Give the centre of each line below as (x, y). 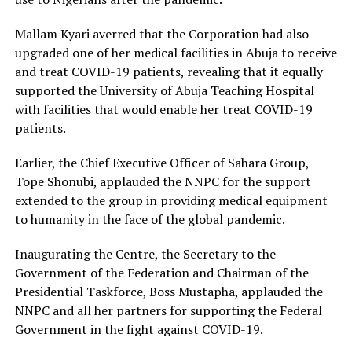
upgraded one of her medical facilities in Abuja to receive (176, 53)
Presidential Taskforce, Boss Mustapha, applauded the (169, 292)
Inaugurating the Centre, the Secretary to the (145, 254)
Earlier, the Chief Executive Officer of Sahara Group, (161, 163)
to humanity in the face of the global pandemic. (150, 220)
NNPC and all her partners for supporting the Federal (168, 311)
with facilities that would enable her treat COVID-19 (163, 110)
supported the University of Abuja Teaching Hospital (164, 91)
